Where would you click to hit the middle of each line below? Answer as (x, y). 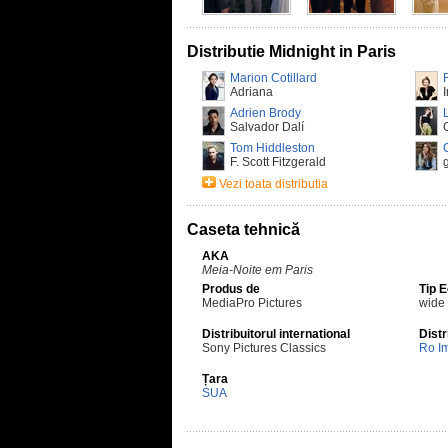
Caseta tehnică (243, 229)
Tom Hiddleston (272, 148)
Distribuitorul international (276, 334)
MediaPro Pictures (252, 303)
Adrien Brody (265, 113)
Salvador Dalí (267, 127)
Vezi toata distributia (273, 184)
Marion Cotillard (273, 78)
